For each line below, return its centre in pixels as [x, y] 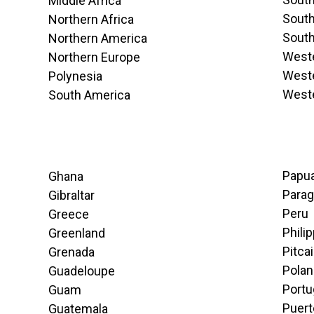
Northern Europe [94, 57]
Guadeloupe [81, 271]
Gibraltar [71, 195]
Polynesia [75, 76]
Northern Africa [91, 19]
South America [89, 95]
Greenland [76, 233]
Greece [68, 214]
